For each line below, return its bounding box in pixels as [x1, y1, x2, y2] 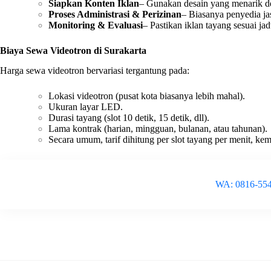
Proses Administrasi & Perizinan [48, 8, 181, 19]
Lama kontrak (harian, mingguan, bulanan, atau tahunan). [48, 123, 267, 134]
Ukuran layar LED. [48, 101, 123, 112]
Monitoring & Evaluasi [48, 19, 143, 30]
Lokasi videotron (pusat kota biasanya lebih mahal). [48, 90, 245, 101]
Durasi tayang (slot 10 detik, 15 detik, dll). [48, 112, 209, 123]
